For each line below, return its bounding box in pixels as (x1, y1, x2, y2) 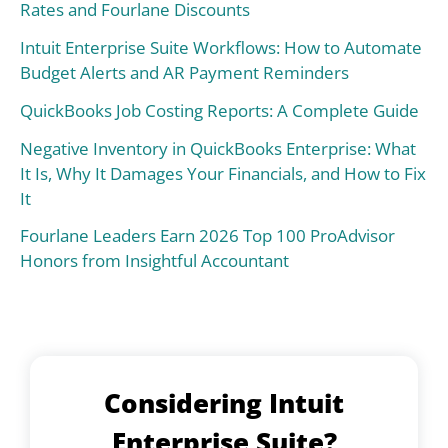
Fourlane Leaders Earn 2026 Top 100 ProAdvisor (20, 224, 395, 248)
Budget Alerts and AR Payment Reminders (20, 61, 349, 85)
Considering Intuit (104, 385, 344, 422)
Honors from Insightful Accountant (20, 249, 289, 273)
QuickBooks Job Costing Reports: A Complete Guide (20, 98, 419, 122)
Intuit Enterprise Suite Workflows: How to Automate (20, 36, 422, 60)
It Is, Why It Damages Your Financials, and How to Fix (20, 161, 426, 185)
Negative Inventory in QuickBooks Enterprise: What (20, 136, 416, 160)
